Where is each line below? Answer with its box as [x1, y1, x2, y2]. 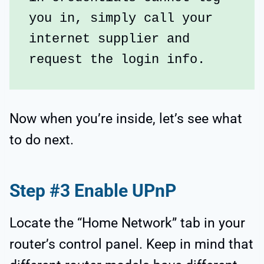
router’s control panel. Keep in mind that [9, 236, 253, 253]
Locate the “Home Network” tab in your [9, 215, 245, 232]
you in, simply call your [29, 11, 213, 27]
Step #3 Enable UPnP [9, 180, 176, 202]
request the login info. [29, 52, 205, 68]
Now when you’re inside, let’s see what [9, 111, 242, 127]
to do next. [9, 132, 74, 148]
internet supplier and [29, 32, 190, 47]
